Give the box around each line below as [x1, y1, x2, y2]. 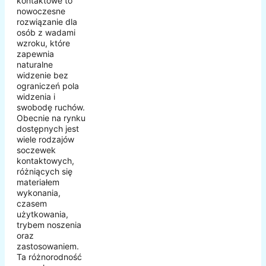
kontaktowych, [17, 156, 74, 166]
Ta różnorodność [17, 252, 82, 262]
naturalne [17, 59, 53, 70]
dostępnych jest [17, 123, 79, 134]
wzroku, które [17, 38, 70, 49]
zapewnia [17, 49, 54, 59]
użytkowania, [17, 209, 68, 220]
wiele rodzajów [17, 134, 74, 145]
